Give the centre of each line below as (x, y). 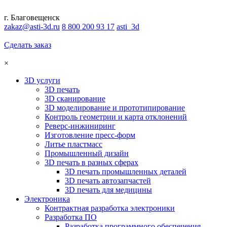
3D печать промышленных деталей (126, 172)
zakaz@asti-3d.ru (32, 27)
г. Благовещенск (32, 17)
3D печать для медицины (108, 190)
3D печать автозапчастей (108, 181)
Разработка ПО (71, 217)
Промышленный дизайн (87, 153)
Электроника (47, 199)
